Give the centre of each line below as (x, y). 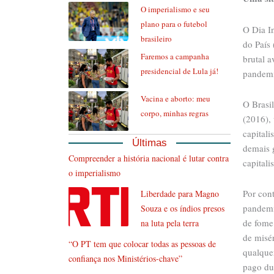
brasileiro (157, 38)
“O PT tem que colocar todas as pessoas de (142, 244)
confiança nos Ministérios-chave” (125, 259)
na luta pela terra (170, 223)
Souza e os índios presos (183, 209)
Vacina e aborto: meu (176, 99)
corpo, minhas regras (175, 113)
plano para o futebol (174, 24)
